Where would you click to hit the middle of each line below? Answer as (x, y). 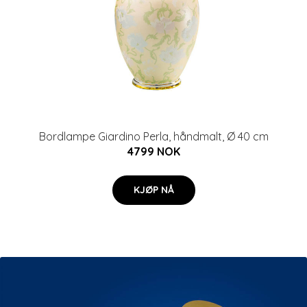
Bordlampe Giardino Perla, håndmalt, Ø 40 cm (153, 136)
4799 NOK (153, 151)
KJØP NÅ (153, 190)
